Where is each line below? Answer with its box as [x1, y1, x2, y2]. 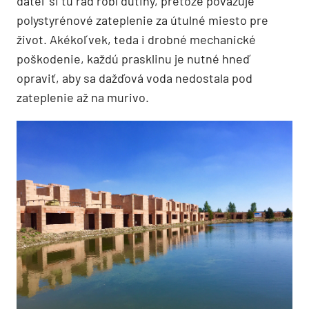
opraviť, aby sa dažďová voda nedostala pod [17, 70, 252, 86]
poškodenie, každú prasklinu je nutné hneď [17, 51, 250, 67]
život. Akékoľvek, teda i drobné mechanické [17, 32, 256, 48]
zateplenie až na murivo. [17, 90, 149, 106]
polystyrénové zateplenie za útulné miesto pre [17, 12, 268, 28]
